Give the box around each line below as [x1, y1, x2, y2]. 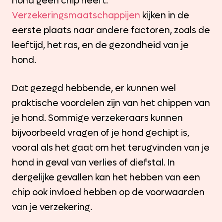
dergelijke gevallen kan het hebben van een [12, 171, 200, 183]
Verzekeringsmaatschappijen [12, 9, 140, 21]
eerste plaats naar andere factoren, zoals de [12, 24, 210, 36]
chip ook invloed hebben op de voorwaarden [12, 186, 205, 198]
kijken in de [140, 9, 189, 21]
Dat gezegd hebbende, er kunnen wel [12, 82, 176, 94]
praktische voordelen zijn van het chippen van [12, 97, 210, 109]
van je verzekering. [12, 201, 92, 213]
